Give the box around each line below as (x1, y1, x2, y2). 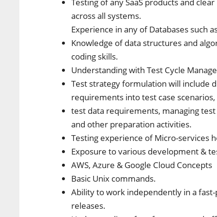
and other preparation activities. (71, 118, 192, 130)
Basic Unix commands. (71, 172, 156, 184)
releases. (71, 200, 106, 211)
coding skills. (71, 50, 119, 62)
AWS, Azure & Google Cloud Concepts (71, 159, 213, 170)
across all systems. (71, 10, 142, 21)
